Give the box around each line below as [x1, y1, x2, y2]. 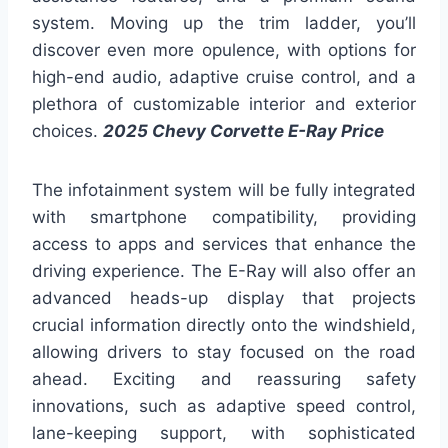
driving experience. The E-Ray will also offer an [32, 261, 416, 282]
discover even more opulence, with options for [32, 40, 416, 61]
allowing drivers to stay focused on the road [32, 342, 416, 363]
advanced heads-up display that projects [32, 288, 416, 309]
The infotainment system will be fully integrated [32, 180, 416, 201]
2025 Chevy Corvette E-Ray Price [103, 121, 384, 142]
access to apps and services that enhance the [32, 234, 416, 255]
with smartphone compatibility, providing [32, 207, 416, 228]
